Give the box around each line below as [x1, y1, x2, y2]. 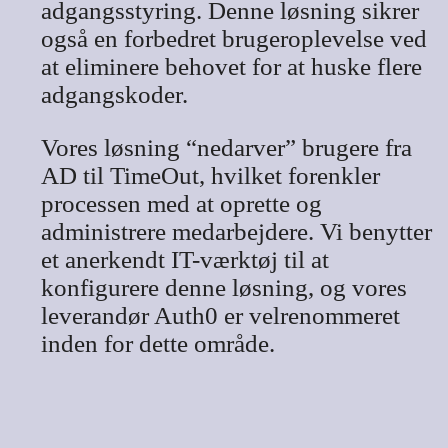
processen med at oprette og [40, 189, 322, 217]
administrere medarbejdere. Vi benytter [40, 217, 432, 245]
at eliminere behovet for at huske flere [40, 52, 422, 80]
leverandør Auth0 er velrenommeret [40, 301, 400, 329]
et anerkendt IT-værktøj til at [40, 245, 329, 273]
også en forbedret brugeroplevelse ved [40, 24, 427, 52]
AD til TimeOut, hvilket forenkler [40, 161, 380, 189]
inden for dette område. [40, 329, 275, 357]
